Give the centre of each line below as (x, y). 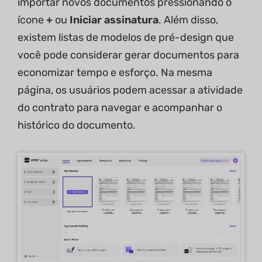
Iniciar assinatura (114, 20)
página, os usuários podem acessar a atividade (130, 90)
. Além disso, (188, 20)
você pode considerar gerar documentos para (128, 55)
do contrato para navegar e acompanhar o (120, 108)
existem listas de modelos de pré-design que (126, 37)
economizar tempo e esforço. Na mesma (115, 73)
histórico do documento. (77, 125)
